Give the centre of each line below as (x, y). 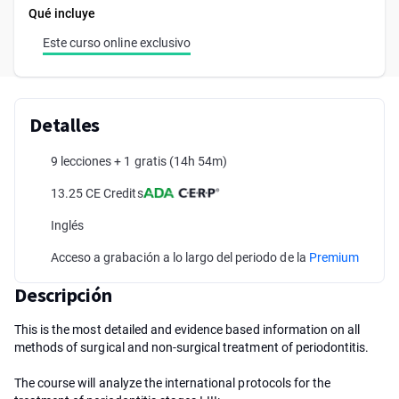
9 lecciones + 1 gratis (110, 161)
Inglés (68, 225)
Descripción (63, 295)
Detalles (65, 125)
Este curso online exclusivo (117, 43)
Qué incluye (62, 13)
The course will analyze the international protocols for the (173, 383)
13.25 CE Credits (97, 193)
